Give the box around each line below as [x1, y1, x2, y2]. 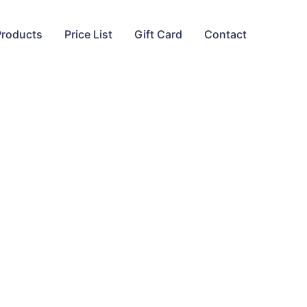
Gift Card [134, 27, 182, 41]
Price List [64, 27, 112, 41]
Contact [204, 27, 247, 41]
